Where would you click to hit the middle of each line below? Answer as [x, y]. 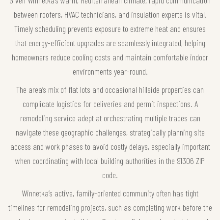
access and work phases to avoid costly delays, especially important [110, 147]
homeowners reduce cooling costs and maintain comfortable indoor [110, 57]
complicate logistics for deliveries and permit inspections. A [110, 104]
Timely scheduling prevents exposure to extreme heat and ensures [110, 29]
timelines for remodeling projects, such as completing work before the [110, 207]
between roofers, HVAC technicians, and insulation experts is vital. [110, 14]
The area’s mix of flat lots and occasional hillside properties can [110, 90]
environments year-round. [110, 71]
